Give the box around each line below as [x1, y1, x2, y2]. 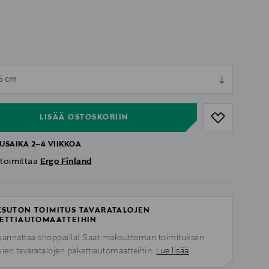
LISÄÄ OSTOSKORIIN [40, 113, 129, 122]
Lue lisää [156, 246, 189, 256]
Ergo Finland [40, 157, 92, 167]
